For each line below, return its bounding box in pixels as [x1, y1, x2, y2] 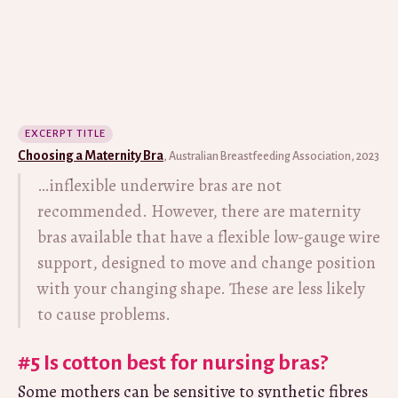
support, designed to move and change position [37, 251, 376, 275]
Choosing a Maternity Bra [18, 147, 163, 163]
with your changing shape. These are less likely [37, 276, 365, 300]
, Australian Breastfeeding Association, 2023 [163, 149, 379, 163]
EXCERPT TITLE [25, 127, 106, 139]
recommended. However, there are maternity [37, 199, 361, 223]
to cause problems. [37, 302, 171, 326]
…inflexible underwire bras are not [37, 173, 282, 197]
